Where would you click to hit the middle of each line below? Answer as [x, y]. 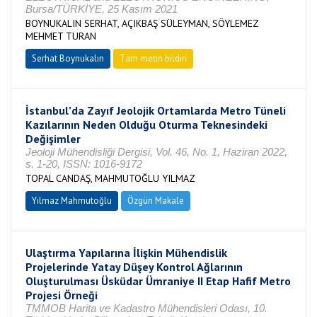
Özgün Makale [156, 201]
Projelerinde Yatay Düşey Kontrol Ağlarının [134, 267]
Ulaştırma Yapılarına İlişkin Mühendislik [126, 253]
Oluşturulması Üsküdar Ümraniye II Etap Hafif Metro [158, 281]
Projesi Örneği [62, 295]
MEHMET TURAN [61, 36]
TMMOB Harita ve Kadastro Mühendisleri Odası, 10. [146, 308]
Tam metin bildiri [153, 58]
